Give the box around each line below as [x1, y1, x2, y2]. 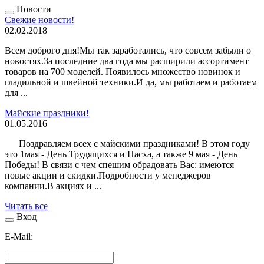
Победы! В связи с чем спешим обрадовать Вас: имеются [5, 159, 234, 170]
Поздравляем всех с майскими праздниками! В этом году [5, 138, 250, 148]
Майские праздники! [5, 107, 89, 118]
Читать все [5, 200, 48, 211]
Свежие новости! [5, 14, 74, 25]
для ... [5, 87, 28, 98]
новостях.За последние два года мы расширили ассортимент [5, 55, 249, 66]
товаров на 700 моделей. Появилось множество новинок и [5, 66, 240, 77]
